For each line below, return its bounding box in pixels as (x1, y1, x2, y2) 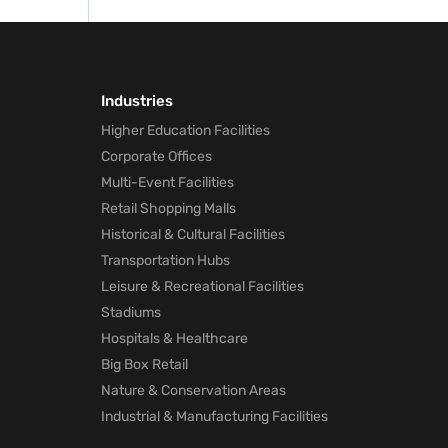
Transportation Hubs (101, 252, 230, 269)
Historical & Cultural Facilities (101, 226, 285, 243)
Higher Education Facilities (101, 122, 270, 139)
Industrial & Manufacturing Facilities (101, 408, 328, 425)
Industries (101, 92, 173, 110)
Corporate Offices (101, 148, 212, 165)
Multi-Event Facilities (101, 174, 234, 191)
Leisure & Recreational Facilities (101, 278, 304, 295)
